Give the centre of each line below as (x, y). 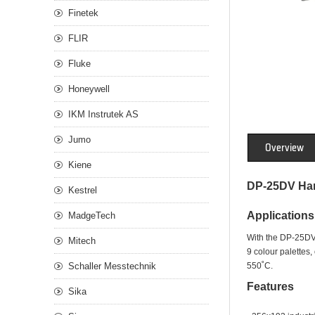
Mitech (82, 241)
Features (270, 287)
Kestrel (83, 190)
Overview (284, 148)
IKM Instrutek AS (103, 114)
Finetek (83, 13)
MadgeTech (92, 216)
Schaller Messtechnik (112, 266)
